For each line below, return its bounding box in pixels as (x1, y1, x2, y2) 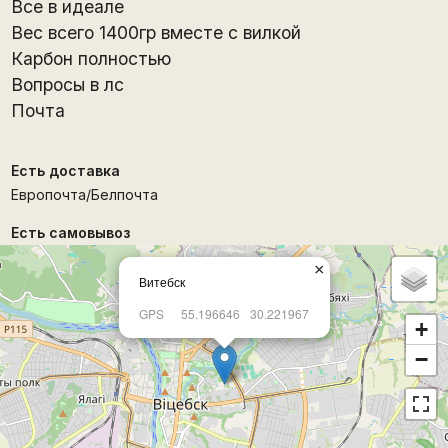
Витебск (139, 273, 185, 291)
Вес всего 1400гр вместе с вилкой (10, 21, 301, 43)
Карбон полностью (10, 47, 171, 69)
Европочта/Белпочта (10, 185, 158, 203)
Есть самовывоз (10, 223, 130, 241)
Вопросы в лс (10, 73, 124, 95)
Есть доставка (10, 161, 120, 179)
